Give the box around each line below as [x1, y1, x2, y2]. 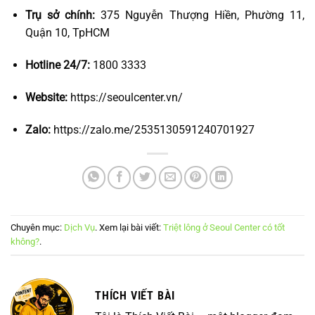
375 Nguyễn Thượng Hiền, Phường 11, [95, 8, 305, 22]
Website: [25, 90, 67, 104]
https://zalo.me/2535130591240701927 [50, 122, 255, 136]
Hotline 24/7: [25, 58, 93, 72]
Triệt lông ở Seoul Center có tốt [163, 221, 285, 233]
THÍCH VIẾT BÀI [95, 288, 176, 302]
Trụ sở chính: [25, 8, 96, 22]
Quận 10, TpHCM [25, 26, 110, 40]
